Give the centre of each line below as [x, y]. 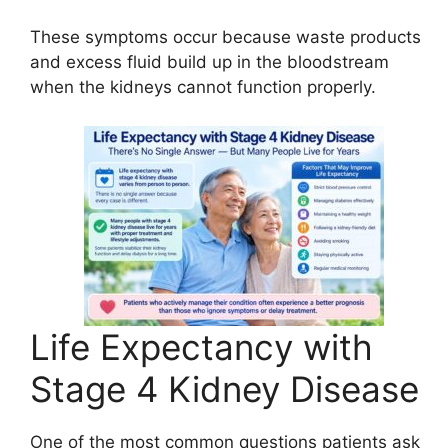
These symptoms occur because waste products [225, 37]
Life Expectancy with [201, 346]
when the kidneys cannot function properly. [203, 87]
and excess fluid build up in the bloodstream [209, 62]
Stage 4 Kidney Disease [224, 388]
